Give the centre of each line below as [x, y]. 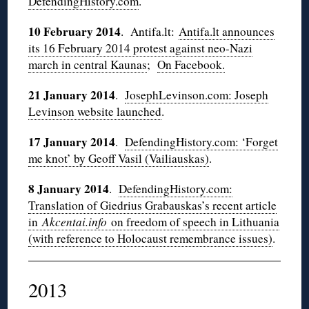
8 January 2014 [69, 189]
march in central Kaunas [88, 65]
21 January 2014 [72, 95]
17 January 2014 [72, 142]
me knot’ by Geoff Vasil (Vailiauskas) [119, 159]
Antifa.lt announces [227, 32]
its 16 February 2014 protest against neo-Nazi [141, 48]
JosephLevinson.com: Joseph [197, 95]
